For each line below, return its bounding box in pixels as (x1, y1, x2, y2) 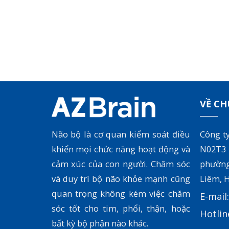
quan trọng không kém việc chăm (51, 188, 190, 200)
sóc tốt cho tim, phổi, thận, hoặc (51, 202, 190, 215)
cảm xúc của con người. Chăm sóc (51, 158, 190, 170)
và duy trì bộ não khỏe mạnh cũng (51, 173, 190, 185)
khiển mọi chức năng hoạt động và (51, 143, 190, 155)
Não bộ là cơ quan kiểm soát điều (51, 128, 190, 141)
